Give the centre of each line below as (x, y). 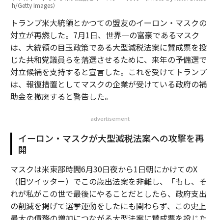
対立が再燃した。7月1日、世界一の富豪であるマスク (105, 35)
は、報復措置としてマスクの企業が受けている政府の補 (108, 84)
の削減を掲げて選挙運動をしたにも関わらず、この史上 (108, 206)
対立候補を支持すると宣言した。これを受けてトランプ (108, 72)
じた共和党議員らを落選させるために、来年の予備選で (108, 59)
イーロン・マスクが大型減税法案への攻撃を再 (111, 138)
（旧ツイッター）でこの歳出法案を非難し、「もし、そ (108, 181)
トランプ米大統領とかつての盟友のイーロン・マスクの (108, 23)
